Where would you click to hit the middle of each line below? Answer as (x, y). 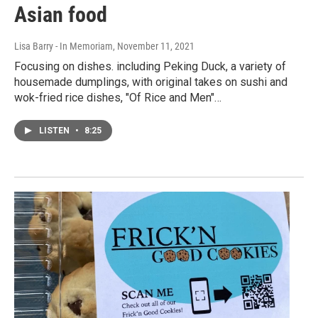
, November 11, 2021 (154, 46)
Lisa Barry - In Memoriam (64, 46)
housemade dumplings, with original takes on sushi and (151, 82)
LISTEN (55, 131)
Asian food (61, 15)
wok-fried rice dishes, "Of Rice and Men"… (118, 98)
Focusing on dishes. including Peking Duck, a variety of (150, 67)
